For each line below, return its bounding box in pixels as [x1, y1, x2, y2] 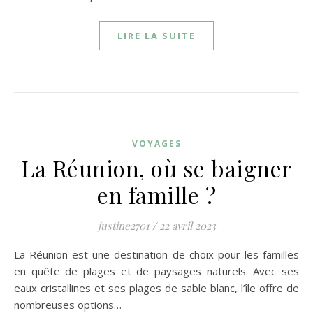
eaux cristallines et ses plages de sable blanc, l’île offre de [14, 281, 299, 295]
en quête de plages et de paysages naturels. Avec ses [14, 264, 299, 278]
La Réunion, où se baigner [21, 153, 292, 183]
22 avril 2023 [159, 219, 216, 233]
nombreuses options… [14, 298, 122, 312]
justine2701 [97, 219, 150, 233]
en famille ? [97, 180, 216, 210]
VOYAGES [131, 138, 182, 150]
